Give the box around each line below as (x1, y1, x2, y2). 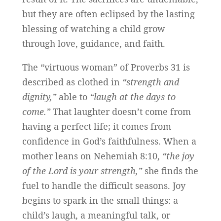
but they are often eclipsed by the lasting (22, 8, 195, 20)
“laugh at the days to (89, 91, 176, 103)
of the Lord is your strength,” (22, 165, 142, 177)
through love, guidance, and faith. (22, 37, 165, 50)
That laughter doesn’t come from (50, 106, 191, 118)
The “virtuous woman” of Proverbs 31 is (22, 61, 190, 74)
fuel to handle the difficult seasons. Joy (22, 180, 185, 192)
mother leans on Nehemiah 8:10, (22, 150, 162, 162)
